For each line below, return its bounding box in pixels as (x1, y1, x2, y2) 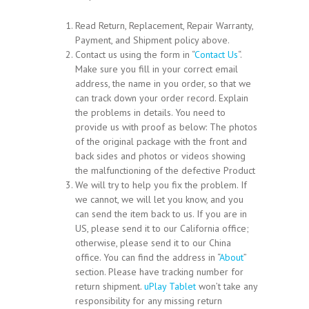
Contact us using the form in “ (75, 48, 195, 61)
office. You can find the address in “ (75, 250, 219, 263)
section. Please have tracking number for (75, 265, 243, 278)
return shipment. (75, 279, 144, 292)
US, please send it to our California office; (75, 221, 249, 235)
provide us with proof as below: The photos (75, 120, 257, 133)
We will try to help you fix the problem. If (75, 178, 247, 191)
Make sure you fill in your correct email (75, 62, 238, 75)
